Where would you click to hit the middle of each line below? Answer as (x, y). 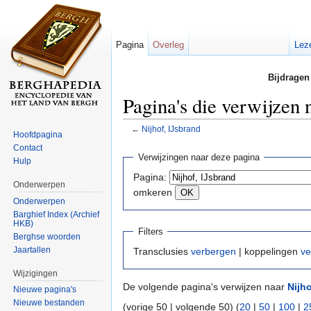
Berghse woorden (47, 236)
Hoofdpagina (38, 134)
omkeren (153, 192)
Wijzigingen (36, 273)
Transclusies (162, 252)
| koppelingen (268, 252)
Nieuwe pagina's (45, 290)
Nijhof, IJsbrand (171, 129)
